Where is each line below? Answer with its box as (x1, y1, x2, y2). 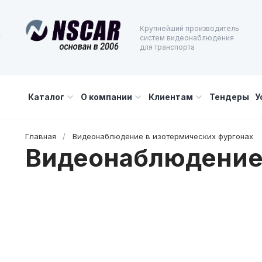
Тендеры (209, 92, 249, 102)
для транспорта (139, 42, 195, 51)
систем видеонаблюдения (139, 33, 234, 42)
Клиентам (148, 92, 193, 102)
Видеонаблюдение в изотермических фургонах (73, 132, 254, 141)
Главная (25, 132, 56, 141)
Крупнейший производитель (139, 23, 239, 33)
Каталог (27, 92, 64, 102)
